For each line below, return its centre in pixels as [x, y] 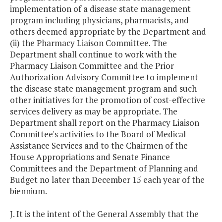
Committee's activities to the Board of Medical [98, 134]
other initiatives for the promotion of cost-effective [108, 100]
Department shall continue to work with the [93, 55]
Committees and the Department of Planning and [104, 168]
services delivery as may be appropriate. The [94, 111]
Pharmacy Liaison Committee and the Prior [92, 66]
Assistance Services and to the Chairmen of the [99, 146]
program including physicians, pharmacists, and [99, 20]
